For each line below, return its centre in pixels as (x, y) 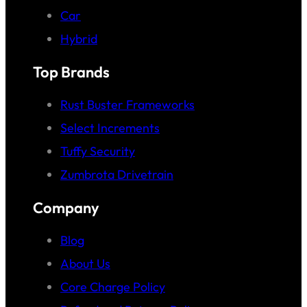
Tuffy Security (98, 151)
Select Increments (110, 127)
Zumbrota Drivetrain (117, 174)
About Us (85, 263)
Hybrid (79, 38)
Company (66, 207)
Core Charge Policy (113, 286)
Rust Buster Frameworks (127, 104)
